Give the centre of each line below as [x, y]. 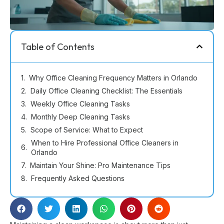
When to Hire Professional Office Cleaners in [105, 142]
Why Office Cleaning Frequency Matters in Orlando [113, 77]
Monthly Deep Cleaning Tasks [80, 116]
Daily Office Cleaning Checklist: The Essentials [106, 90]
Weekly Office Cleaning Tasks [80, 103]
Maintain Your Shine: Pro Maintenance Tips [100, 165]
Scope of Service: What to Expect [87, 129]
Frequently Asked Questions [78, 178]
